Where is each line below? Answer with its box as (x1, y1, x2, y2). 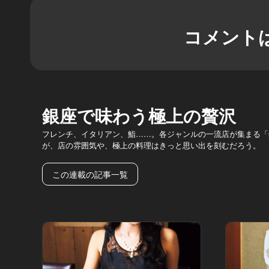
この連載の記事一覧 (52, 168, 128, 180)
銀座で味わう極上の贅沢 (42, 102, 236, 128)
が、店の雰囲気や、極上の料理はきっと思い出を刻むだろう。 (42, 139, 261, 151)
